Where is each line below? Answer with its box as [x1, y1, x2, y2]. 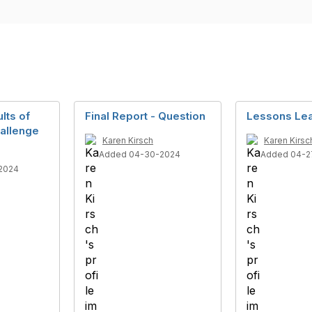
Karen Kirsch [102, 135, 153, 146]
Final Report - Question [85, 109, 205, 123]
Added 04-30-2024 [99, 149, 180, 159]
